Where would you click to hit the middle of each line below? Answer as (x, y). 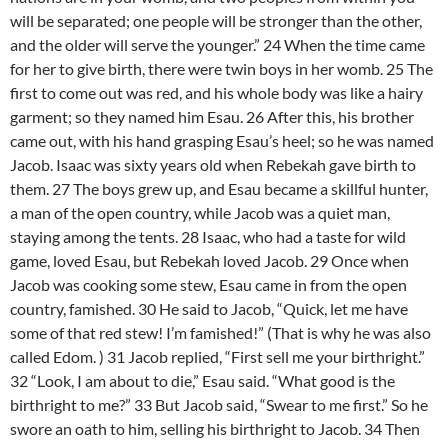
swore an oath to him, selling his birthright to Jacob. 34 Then (215, 429)
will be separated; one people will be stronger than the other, (216, 21)
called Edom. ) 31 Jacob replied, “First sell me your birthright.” (217, 357)
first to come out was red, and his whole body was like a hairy (216, 93)
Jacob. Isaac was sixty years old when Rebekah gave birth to (213, 165)
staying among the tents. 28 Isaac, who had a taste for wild (208, 237)
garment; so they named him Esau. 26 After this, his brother (212, 117)
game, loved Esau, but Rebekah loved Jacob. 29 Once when (209, 261)
